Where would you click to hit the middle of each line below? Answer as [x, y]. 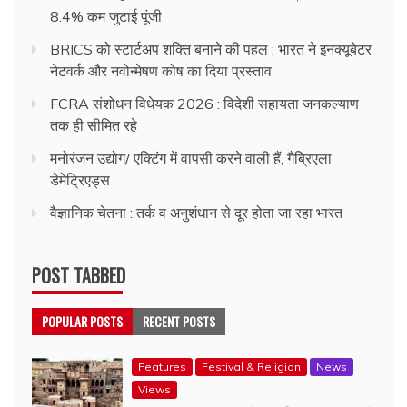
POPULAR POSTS [82, 321]
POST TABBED [79, 275]
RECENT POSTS [179, 321]
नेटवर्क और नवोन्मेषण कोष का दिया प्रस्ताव [161, 71]
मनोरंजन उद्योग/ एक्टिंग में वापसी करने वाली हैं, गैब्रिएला [191, 158]
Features [162, 367]
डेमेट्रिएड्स [80, 180]
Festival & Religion [251, 367]
